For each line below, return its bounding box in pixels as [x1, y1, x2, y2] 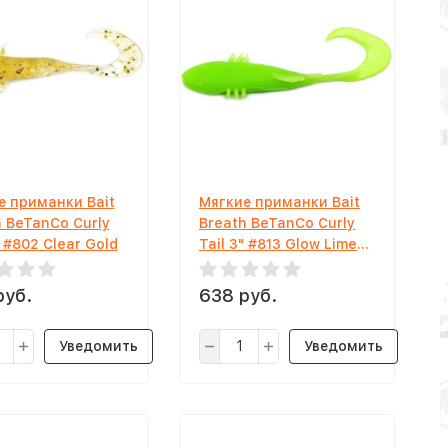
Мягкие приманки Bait [199, 193, 360, 210]
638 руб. [199, 284, 277, 306]
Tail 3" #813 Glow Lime [199, 235, 357, 252]
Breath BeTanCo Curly [199, 214, 355, 231]
